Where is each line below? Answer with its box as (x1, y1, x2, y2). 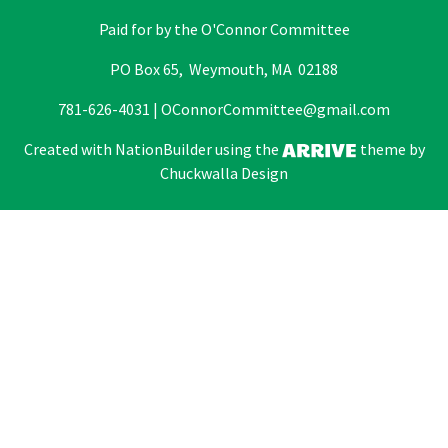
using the (211, 139, 282, 160)
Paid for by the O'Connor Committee (98, 19, 350, 40)
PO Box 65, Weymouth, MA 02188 (110, 59, 338, 80)
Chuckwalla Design (160, 163, 288, 184)
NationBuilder (114, 139, 212, 160)
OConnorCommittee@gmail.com (161, 99, 390, 120)
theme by (356, 139, 425, 160)
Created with (23, 139, 115, 160)
